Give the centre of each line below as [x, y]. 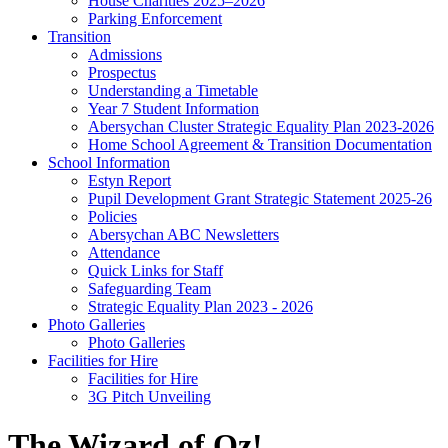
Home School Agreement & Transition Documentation [260, 144]
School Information [109, 162]
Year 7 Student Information [173, 108]
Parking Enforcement [155, 18]
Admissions [125, 54]
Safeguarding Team [149, 288]
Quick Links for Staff [155, 270]
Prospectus [122, 72]
